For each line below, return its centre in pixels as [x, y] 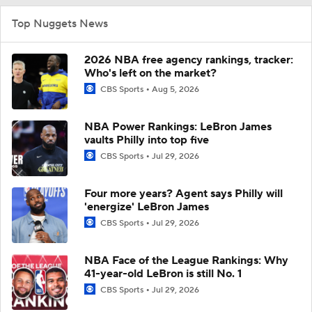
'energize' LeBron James [147, 206]
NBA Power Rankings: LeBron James [178, 126]
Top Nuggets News [60, 23]
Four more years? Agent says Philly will [184, 193]
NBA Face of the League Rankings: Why [186, 260]
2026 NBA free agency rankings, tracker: [189, 60]
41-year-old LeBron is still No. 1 [163, 273]
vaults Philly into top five [147, 140]
